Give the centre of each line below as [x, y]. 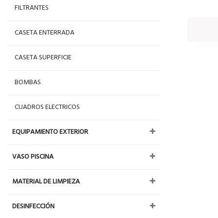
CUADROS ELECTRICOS [47, 107]
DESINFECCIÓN [33, 207]
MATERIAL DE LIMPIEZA [46, 182]
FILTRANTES [32, 8]
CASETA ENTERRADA [45, 33]
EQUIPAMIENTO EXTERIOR [50, 132]
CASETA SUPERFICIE [43, 58]
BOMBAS [28, 82]
